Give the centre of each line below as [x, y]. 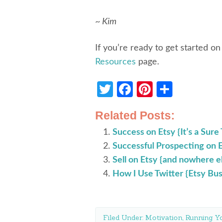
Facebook [166, 89]
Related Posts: [135, 116]
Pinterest [184, 89]
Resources [115, 62]
